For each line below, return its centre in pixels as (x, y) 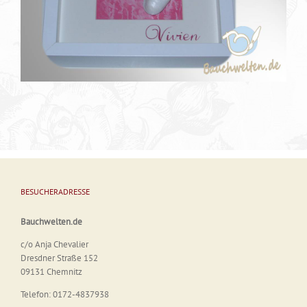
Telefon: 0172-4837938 (65, 294)
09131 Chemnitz (51, 272)
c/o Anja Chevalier (54, 244)
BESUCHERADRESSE (55, 192)
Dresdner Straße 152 (59, 258)
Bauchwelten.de (51, 222)
